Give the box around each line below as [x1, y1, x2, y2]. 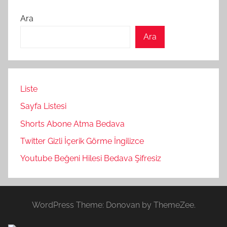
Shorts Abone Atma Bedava [20, 119, 125, 129]
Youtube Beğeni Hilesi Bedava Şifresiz [20, 154, 161, 164]
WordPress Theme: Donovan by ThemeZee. [31, 200, 196, 210]
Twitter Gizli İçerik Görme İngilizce [20, 136, 144, 146]
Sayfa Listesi [20, 101, 66, 111]
